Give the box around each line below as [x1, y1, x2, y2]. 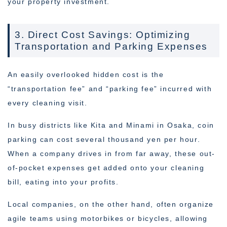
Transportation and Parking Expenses [15, 41, 208, 52]
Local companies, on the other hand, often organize [8, 200, 214, 209]
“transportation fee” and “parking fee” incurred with [8, 85, 212, 93]
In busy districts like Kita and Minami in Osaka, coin [8, 121, 214, 130]
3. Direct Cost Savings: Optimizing [15, 29, 191, 41]
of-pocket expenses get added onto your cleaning [8, 164, 205, 172]
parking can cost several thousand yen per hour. [8, 135, 201, 144]
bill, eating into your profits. [8, 178, 119, 186]
